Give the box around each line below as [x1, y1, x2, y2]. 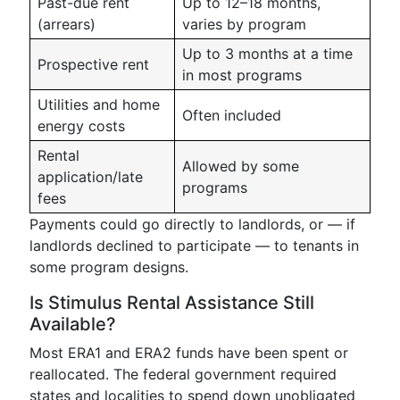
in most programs [182, 66, 302, 84]
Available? [29, 313, 116, 335]
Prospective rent [37, 55, 149, 73]
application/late [37, 168, 143, 186]
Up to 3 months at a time [182, 45, 353, 62]
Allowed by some [182, 157, 299, 175]
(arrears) [37, 15, 96, 33]
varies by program [182, 15, 306, 33]
